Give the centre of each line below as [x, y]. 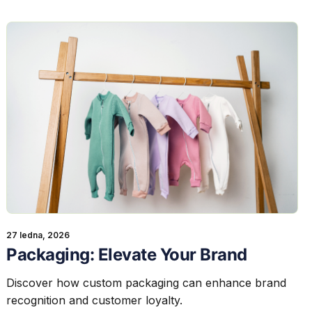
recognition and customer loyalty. [95, 301]
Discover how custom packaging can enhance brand [147, 283]
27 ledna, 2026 [38, 235]
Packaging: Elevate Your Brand [127, 255]
